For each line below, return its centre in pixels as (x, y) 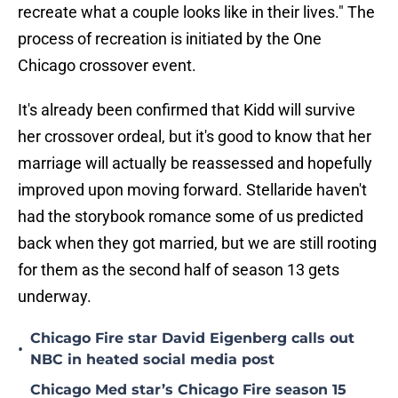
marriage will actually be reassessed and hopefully (195, 163)
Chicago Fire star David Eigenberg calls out (192, 338)
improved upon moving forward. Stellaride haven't (192, 190)
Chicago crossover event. (107, 66)
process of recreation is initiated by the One (170, 39)
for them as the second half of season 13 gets (179, 270)
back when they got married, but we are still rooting (197, 243)
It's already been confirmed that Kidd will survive (187, 110)
